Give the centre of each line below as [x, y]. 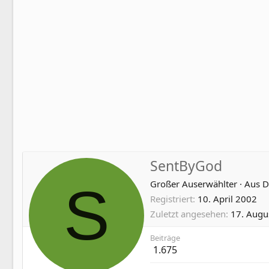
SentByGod [186, 165]
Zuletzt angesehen [188, 213]
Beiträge [165, 237]
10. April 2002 [227, 198]
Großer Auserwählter [194, 183]
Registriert [171, 198]
